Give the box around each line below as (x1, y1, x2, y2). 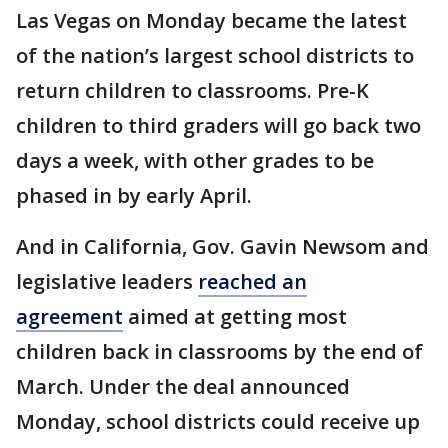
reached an (198, 268, 307, 295)
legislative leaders (16, 268, 198, 295)
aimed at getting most (123, 303, 347, 330)
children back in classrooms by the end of (16, 338, 423, 365)
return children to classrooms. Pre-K (16, 77, 369, 104)
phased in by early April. (16, 182, 252, 209)
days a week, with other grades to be (16, 147, 374, 174)
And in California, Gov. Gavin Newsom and (16, 233, 429, 260)
